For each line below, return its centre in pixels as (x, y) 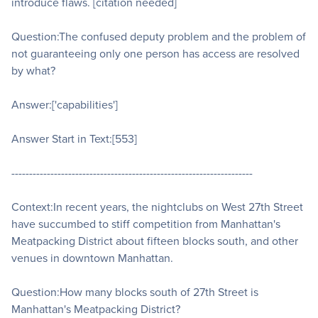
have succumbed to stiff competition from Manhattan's (146, 224)
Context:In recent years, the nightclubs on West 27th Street (157, 207)
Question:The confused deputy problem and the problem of (159, 37)
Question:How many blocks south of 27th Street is (135, 292)
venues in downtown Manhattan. (92, 258)
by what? (33, 71)
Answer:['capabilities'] (65, 105)
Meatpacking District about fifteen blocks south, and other (155, 241)
